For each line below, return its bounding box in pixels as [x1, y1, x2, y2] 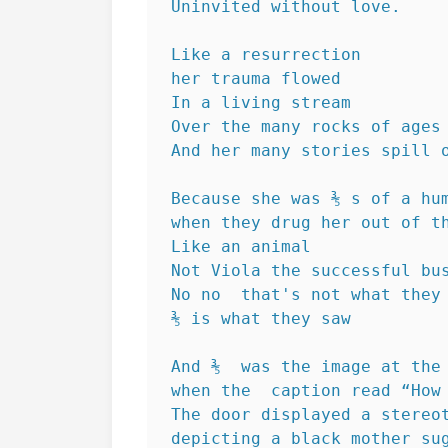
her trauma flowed [171, 69, 341, 88]
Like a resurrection [171, 45, 371, 64]
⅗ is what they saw [171, 309, 351, 328]
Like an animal [171, 237, 311, 256]
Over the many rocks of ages [171, 117, 441, 136]
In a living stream [171, 93, 361, 112]
